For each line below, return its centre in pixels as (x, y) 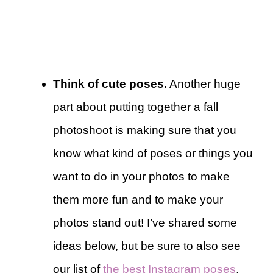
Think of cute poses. (110, 84)
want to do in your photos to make (141, 177)
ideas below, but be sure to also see (147, 246)
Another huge (204, 84)
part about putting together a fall (136, 107)
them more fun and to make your (138, 200)
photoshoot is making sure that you (145, 130)
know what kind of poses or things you (153, 154)
